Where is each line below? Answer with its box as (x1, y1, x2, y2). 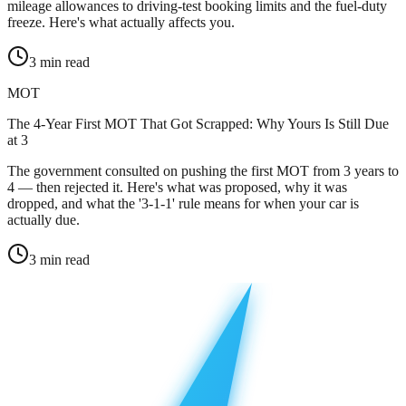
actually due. (7, 212, 80, 228)
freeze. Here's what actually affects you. (7, 14, 235, 31)
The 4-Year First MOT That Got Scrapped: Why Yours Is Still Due (7, 116, 389, 132)
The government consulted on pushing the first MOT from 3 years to (7, 163, 399, 179)
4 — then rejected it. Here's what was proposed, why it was (7, 179, 347, 196)
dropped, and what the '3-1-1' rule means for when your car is (7, 196, 359, 212)
